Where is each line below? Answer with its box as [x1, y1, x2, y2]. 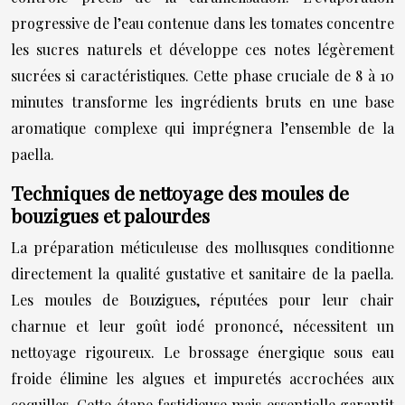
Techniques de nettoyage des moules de [11, 180, 349, 205]
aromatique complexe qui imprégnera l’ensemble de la [11, 118, 394, 137]
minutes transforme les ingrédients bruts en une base [11, 92, 394, 111]
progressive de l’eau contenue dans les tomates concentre [11, 14, 394, 33]
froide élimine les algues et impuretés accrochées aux [11, 369, 394, 388]
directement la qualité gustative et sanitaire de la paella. [11, 264, 394, 283]
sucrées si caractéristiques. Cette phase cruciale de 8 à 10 [11, 66, 394, 85]
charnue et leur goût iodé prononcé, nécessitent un [11, 316, 394, 335]
